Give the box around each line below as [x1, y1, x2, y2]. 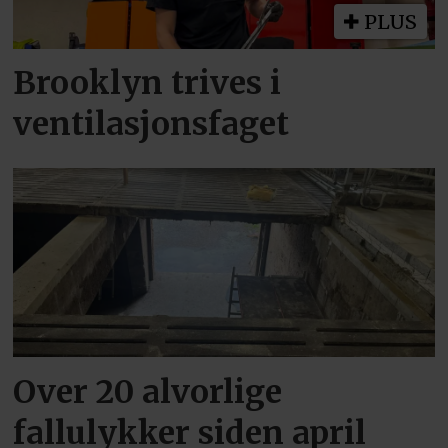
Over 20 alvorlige [13, 371, 283, 412]
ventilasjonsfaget [13, 104, 290, 145]
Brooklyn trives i [13, 63, 282, 104]
